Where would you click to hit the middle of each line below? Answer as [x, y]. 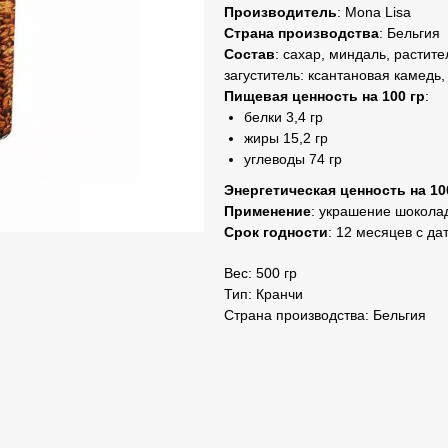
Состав [249, 54]
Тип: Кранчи [263, 294]
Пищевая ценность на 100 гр [324, 96]
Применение [267, 211]
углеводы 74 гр [293, 159]
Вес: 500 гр [260, 273]
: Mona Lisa [374, 12]
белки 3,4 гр [283, 117]
